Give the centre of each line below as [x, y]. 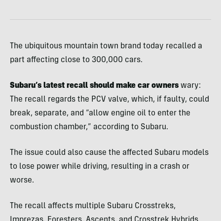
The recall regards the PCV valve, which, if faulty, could [110, 99]
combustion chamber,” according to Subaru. [89, 127]
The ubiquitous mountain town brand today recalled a [106, 46]
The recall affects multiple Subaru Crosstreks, [93, 206]
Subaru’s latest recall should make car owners [94, 86]
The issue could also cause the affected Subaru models [109, 153]
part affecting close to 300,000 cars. [76, 60]
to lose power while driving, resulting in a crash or [100, 166]
